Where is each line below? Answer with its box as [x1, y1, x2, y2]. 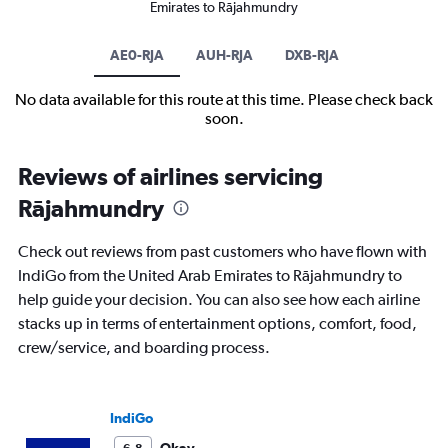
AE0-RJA [109, 47, 164, 64]
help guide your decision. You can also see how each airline [18, 290, 420, 310]
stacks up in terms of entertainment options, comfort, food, [18, 314, 417, 334]
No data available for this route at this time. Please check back [15, 90, 433, 110]
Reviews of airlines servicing [18, 162, 323, 191]
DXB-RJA [284, 47, 339, 64]
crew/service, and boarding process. [18, 338, 270, 358]
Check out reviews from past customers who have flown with [18, 242, 427, 262]
